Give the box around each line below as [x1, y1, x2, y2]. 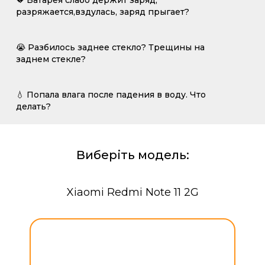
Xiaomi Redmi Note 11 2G [66, 186, 199, 199]
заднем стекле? [16, 54, 86, 64]
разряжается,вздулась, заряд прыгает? [16, 7, 189, 17]
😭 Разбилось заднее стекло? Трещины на [16, 42, 205, 53]
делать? [16, 101, 51, 112]
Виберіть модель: [76, 148, 189, 162]
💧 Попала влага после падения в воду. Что [16, 89, 206, 100]
